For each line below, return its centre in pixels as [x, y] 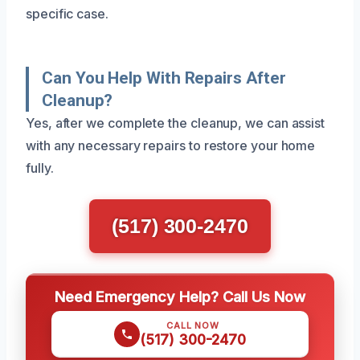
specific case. [67, 13]
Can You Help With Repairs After [164, 78]
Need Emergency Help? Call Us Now [180, 296]
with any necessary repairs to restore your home [171, 145]
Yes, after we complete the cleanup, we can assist [176, 123]
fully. [40, 168]
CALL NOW [193, 325]
